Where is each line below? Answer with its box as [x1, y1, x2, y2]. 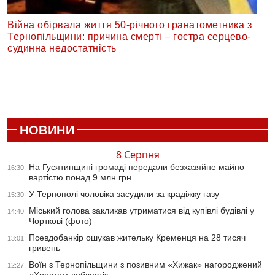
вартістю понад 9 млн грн [29, 172, 131, 183]
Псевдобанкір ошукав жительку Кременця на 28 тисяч [29, 233, 246, 243]
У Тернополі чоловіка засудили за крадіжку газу [29, 189, 219, 199]
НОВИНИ [20, 123, 74, 137]
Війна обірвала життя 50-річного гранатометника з [7, 20, 252, 31]
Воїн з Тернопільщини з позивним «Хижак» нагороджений [29, 260, 262, 270]
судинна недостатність [7, 43, 117, 54]
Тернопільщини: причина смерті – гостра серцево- [7, 31, 251, 42]
